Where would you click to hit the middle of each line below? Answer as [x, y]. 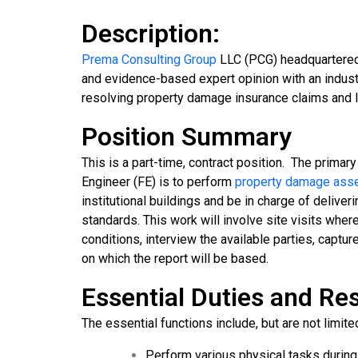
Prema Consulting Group [149, 60]
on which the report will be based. [175, 259]
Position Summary [187, 137]
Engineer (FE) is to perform [158, 182]
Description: [151, 34]
